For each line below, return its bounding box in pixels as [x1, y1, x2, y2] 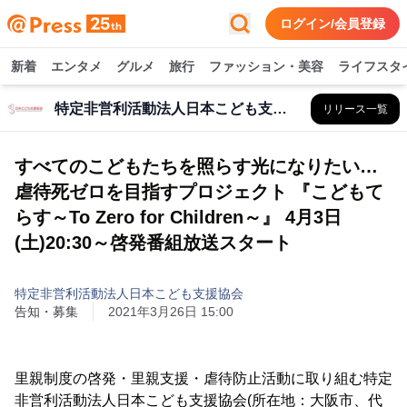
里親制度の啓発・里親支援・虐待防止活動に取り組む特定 [15, 371, 392, 386]
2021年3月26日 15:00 [108, 304, 233, 319]
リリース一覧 [323, 103, 388, 115]
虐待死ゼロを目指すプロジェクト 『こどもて [15, 182, 383, 202]
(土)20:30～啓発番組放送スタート [15, 233, 292, 253]
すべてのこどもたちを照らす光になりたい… [15, 156, 378, 176]
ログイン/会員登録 [280, 16, 385, 31]
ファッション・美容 [209, 59, 323, 74]
